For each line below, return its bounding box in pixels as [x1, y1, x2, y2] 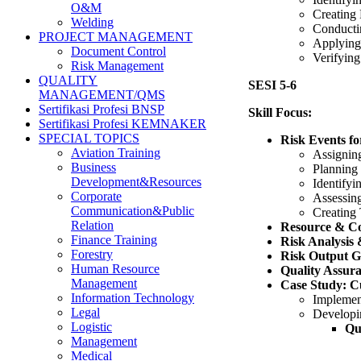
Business [71, 160, 116, 174]
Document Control [71, 44, 166, 58]
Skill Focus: [248, 105, 312, 119]
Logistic [71, 320, 112, 334]
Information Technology [71, 291, 194, 305]
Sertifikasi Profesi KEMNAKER [39, 117, 206, 131]
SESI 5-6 [248, 77, 297, 92]
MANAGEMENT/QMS [39, 88, 165, 102]
